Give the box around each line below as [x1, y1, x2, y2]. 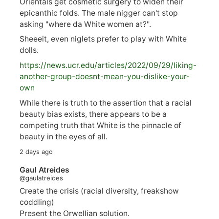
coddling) [20, 197, 54, 207]
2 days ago [20, 148, 53, 155]
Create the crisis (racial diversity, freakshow [20, 186, 179, 196]
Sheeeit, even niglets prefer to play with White [20, 34, 187, 44]
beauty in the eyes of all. [20, 131, 108, 141]
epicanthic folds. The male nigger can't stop [20, 8, 178, 18]
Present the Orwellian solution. [20, 208, 130, 218]
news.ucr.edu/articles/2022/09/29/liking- [46, 61, 197, 70]
